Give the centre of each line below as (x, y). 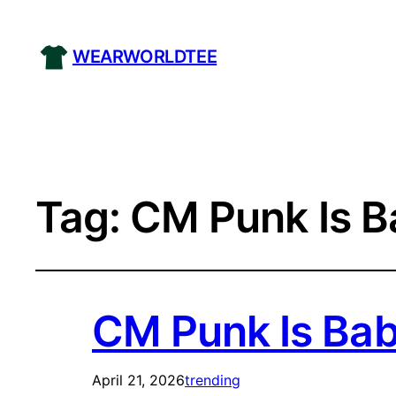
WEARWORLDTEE (145, 57)
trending (213, 381)
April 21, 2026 (138, 381)
